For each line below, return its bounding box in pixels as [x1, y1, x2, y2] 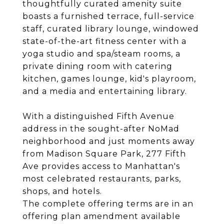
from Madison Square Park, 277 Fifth [22, 149, 186, 158]
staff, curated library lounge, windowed [22, 24, 199, 33]
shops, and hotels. [22, 186, 102, 196]
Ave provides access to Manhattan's [22, 161, 180, 171]
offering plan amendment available [22, 211, 180, 221]
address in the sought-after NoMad [22, 124, 179, 133]
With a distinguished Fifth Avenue [22, 111, 174, 121]
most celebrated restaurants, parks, [22, 174, 181, 183]
